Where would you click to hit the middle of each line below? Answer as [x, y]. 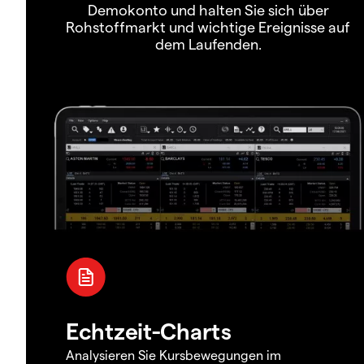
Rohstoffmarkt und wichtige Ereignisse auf [208, 27]
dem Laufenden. [208, 44]
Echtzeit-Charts [149, 330]
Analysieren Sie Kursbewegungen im [173, 354]
